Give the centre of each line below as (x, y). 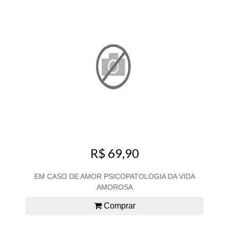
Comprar (118, 205)
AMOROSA (114, 187)
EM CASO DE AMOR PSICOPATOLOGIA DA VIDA (114, 176)
